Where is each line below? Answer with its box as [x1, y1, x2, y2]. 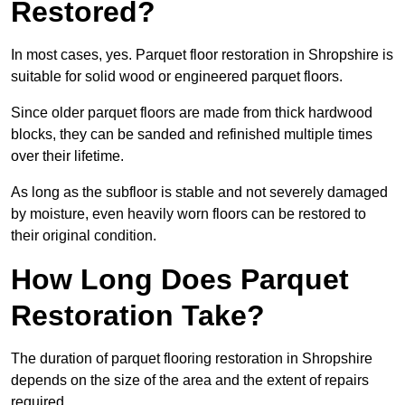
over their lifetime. [11, 148, 124, 165]
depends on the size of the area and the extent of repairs [11, 372, 369, 389]
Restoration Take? [11, 299, 265, 333]
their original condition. [11, 228, 156, 244]
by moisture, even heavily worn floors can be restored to [11, 206, 366, 222]
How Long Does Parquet [11, 263, 349, 297]
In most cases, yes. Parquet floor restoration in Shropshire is [11, 47, 393, 63]
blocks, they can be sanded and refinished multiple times [11, 127, 372, 143]
